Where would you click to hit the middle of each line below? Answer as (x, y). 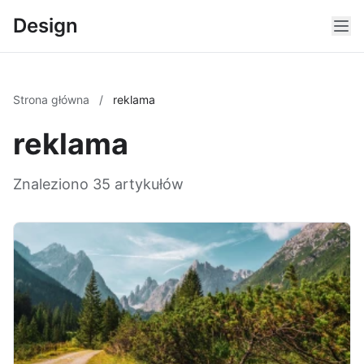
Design (45, 26)
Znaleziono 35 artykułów (98, 184)
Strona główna (53, 100)
